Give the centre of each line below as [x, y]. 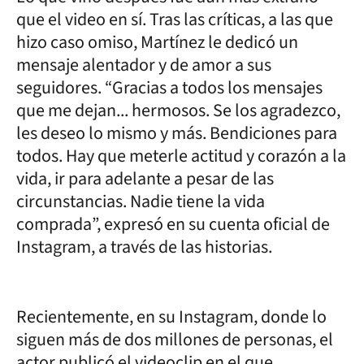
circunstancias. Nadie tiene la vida [141, 201]
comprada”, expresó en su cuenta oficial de [173, 224]
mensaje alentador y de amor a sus [144, 65]
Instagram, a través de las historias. [144, 247]
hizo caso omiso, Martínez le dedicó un [157, 42]
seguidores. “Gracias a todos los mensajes [169, 87]
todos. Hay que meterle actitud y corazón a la [181, 156]
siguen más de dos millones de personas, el [175, 339]
